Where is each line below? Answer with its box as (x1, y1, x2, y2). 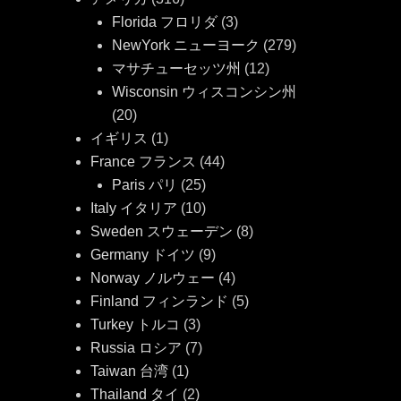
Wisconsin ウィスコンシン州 (112, 84, 297, 100)
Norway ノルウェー (90, 270, 216, 286)
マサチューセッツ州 (112, 61, 242, 77)
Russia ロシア (90, 340, 183, 356)
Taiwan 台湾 (90, 363, 169, 380)
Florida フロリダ (112, 14, 218, 30)
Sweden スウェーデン (90, 224, 234, 240)
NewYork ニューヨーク (112, 38, 260, 54)
